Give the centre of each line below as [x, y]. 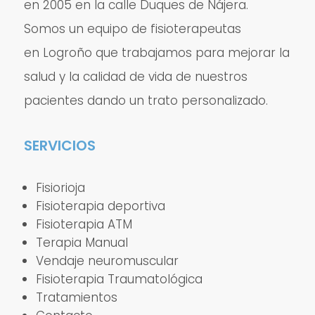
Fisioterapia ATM [84, 224]
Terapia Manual [82, 242]
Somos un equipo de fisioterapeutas [132, 28]
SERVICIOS [59, 145]
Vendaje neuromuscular [107, 261]
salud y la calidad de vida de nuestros [135, 76]
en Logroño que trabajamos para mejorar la [156, 52]
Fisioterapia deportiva [100, 206]
